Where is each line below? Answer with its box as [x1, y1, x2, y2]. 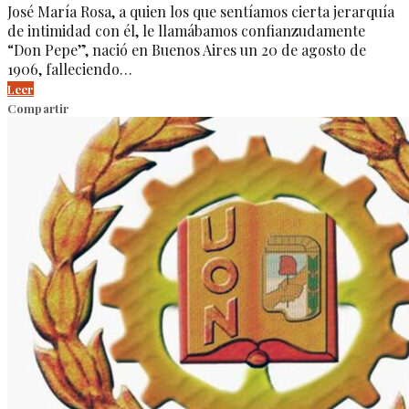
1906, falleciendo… [7, 58, 132, 79]
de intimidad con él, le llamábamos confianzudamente [7, 20, 365, 40]
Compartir [7, 100, 69, 116]
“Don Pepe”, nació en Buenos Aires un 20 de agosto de [7, 39, 366, 59]
